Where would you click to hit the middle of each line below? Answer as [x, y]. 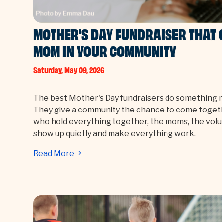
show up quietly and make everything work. [115, 134]
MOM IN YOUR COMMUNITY [105, 52]
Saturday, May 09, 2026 [69, 71]
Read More [55, 154]
